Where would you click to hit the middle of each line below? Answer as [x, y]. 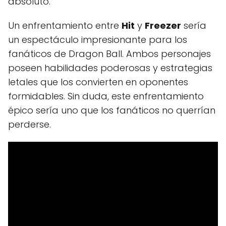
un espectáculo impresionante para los [98, 39]
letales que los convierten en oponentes [98, 82]
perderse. [30, 124]
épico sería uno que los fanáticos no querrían [112, 110]
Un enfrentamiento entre [65, 25]
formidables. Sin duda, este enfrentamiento [106, 96]
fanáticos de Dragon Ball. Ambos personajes [109, 53]
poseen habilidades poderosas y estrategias [110, 68]
